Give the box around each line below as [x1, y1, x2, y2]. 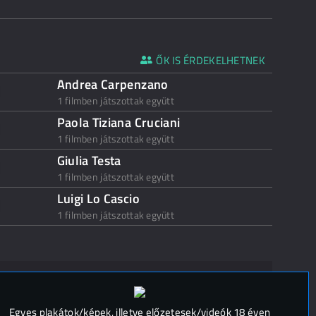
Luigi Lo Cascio [56, 189, 140, 208]
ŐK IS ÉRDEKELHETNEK [156, 52, 265, 68]
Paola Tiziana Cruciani [56, 113, 181, 132]
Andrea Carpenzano [56, 75, 169, 94]
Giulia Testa [56, 151, 121, 170]
